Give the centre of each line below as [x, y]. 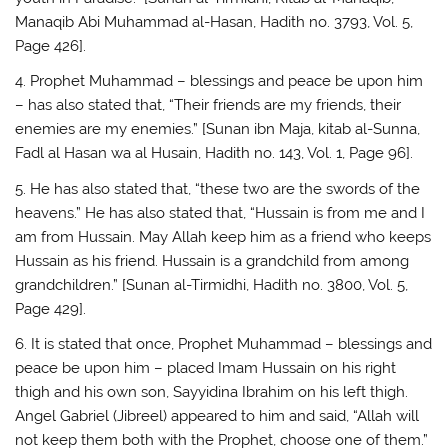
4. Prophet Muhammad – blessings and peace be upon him [219, 81]
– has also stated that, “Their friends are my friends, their [208, 105]
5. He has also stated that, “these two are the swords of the [218, 188]
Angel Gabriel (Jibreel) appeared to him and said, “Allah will [217, 416]
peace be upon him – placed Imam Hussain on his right [206, 368]
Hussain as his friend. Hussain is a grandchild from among [212, 260]
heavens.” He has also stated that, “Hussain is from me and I [220, 212]
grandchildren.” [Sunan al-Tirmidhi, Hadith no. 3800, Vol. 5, [212, 284]
